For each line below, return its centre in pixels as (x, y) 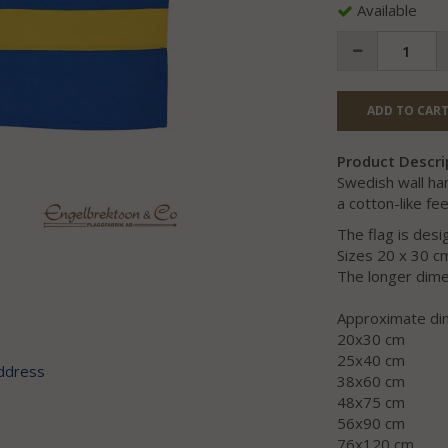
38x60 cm (370, 381)
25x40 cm (370, 360)
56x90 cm (370, 423)
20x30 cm (370, 339)
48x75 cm (370, 402)
